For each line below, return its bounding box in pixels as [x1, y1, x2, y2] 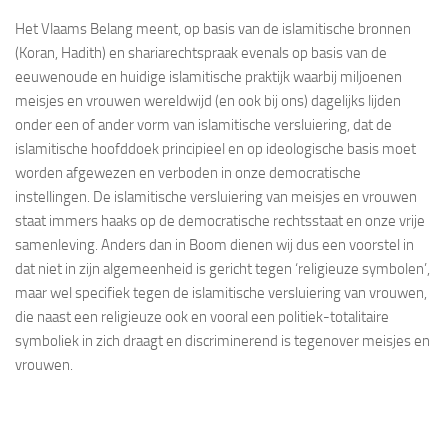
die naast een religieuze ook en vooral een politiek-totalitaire [15, 307, 389, 326]
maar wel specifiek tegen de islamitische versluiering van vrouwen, [15, 283, 427, 302]
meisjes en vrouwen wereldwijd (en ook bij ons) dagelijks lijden [15, 91, 401, 110]
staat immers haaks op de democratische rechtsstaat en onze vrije [15, 211, 425, 230]
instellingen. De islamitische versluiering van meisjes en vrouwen [15, 187, 417, 206]
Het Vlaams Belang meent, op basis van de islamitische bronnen [15, 19, 411, 38]
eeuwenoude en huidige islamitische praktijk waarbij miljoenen [15, 67, 402, 86]
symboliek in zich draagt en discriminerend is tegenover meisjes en [15, 331, 430, 350]
